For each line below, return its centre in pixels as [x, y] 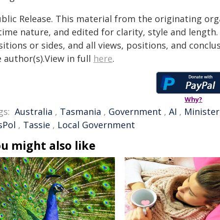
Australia [34, 111]
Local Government [96, 125]
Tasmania [81, 111]
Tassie [37, 125]
